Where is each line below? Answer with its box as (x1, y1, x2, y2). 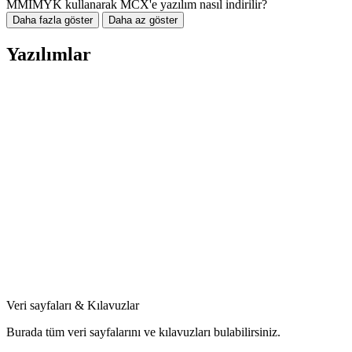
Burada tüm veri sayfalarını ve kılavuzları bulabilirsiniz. (6, 325, 280, 339)
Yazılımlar (6, 44, 91, 65)
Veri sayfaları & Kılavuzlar (6, 299, 139, 313)
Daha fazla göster (13, 14, 93, 27)
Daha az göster (108, 14, 178, 27)
